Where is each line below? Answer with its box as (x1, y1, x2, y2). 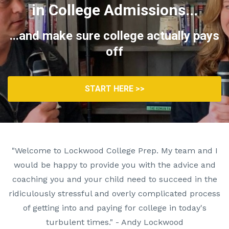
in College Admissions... (31, 1, 198, 19)
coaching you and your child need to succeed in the (12, 174, 217, 185)
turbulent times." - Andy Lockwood (45, 217, 184, 227)
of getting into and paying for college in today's (22, 203, 207, 213)
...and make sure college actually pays (10, 29, 219, 43)
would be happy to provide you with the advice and (13, 160, 216, 170)
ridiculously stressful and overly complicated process (9, 189, 220, 199)
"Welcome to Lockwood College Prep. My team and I (11, 146, 218, 156)
